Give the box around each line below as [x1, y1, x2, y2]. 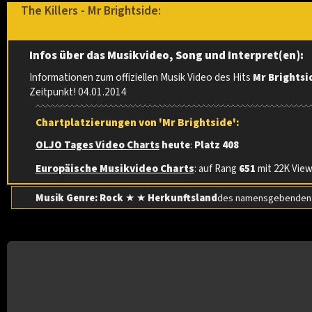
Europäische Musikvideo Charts [35, 160, 194, 176]
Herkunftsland [147, 190, 217, 205]
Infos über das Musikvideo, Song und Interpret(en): [29, 47, 304, 65]
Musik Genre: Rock [35, 190, 123, 205]
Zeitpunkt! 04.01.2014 [29, 85, 127, 100]
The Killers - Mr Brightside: [21, 2, 164, 20]
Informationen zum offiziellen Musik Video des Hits [29, 70, 253, 86]
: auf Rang [194, 161, 239, 176]
